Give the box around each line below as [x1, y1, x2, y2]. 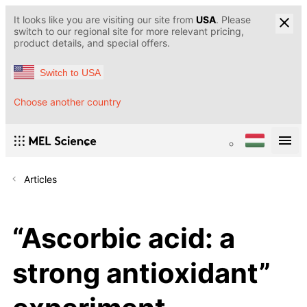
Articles [24, 173, 57, 186]
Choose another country [14, 96, 121, 108]
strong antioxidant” [12, 256, 271, 290]
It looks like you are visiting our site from [14, 14, 196, 25]
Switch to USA [40, 66, 101, 78]
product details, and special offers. [14, 37, 170, 49]
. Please [216, 14, 251, 25]
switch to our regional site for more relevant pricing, [14, 25, 244, 37]
